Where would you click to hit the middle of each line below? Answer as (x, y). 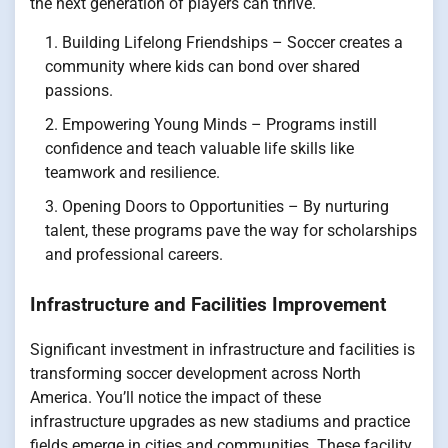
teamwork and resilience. (132, 173)
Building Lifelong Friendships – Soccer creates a (232, 43)
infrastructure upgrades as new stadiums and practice (220, 421)
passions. (79, 91)
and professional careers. (134, 255)
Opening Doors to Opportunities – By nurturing (225, 207)
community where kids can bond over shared (202, 67)
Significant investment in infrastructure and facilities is (222, 349)
